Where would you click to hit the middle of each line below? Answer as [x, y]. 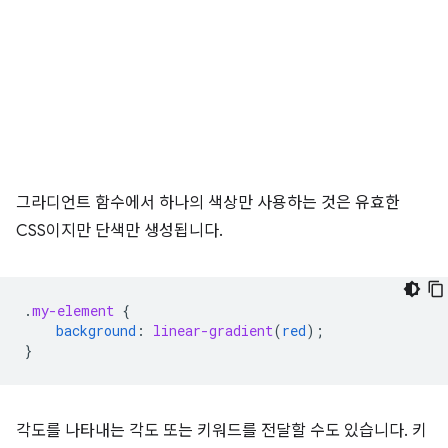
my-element [73, 311]
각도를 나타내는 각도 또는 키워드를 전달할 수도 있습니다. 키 [221, 431]
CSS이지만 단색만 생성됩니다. [119, 231]
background [96, 331]
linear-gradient [213, 331]
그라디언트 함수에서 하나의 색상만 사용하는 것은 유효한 [208, 203]
